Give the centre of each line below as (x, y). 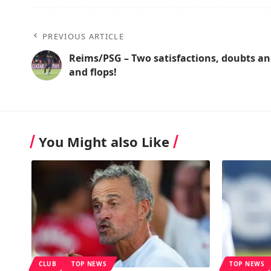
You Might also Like (104, 141)
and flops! (93, 72)
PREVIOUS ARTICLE (83, 36)
